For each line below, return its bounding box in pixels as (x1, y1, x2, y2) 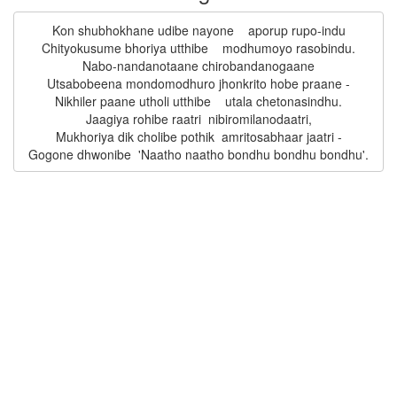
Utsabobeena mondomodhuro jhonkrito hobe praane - (47, 74, 350, 92)
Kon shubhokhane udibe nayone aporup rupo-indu (51, 20, 346, 39)
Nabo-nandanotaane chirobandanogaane (82, 56, 315, 74)
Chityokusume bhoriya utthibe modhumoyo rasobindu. (42, 38, 355, 57)
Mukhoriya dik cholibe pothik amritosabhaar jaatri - (55, 127, 342, 145)
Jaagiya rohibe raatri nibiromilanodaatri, (85, 109, 312, 128)
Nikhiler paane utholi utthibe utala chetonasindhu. (55, 91, 342, 110)
